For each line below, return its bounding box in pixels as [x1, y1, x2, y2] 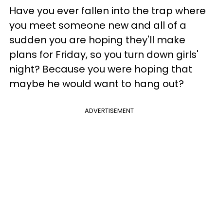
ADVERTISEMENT [84, 106, 134, 115]
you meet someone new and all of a [9, 18, 186, 32]
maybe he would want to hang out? [9, 76, 184, 91]
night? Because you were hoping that [9, 62, 192, 76]
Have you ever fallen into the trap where [9, 3, 206, 18]
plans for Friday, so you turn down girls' [9, 47, 199, 61]
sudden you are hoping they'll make [9, 33, 185, 47]
